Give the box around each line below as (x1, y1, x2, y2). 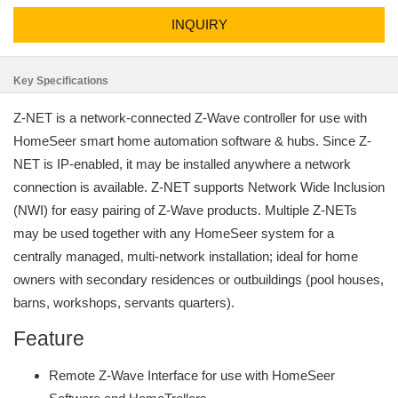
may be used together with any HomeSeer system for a (13, 226, 334, 241)
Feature (13, 328, 84, 350)
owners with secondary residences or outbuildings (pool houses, (13, 272, 384, 287)
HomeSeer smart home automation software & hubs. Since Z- (13, 133, 371, 148)
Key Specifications (13, 75, 108, 87)
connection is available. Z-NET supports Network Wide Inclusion (13, 179, 385, 195)
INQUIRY (171, 17, 227, 32)
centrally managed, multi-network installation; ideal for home (13, 249, 358, 264)
